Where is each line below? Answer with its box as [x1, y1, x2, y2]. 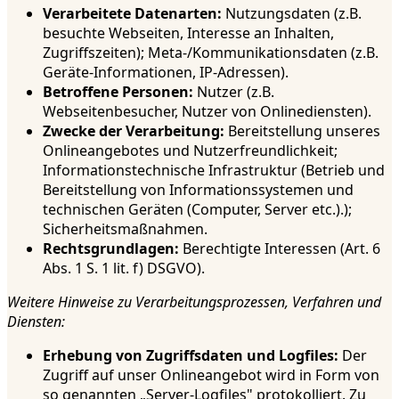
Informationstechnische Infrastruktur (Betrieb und [43, 159, 385, 180]
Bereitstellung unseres [224, 120, 380, 141]
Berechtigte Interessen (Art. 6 [179, 238, 380, 258]
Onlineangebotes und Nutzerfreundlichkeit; [43, 140, 338, 160]
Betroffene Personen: [43, 81, 193, 102]
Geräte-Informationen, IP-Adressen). [43, 61, 289, 82]
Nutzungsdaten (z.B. [222, 3, 362, 23]
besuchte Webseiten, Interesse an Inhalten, [43, 22, 334, 43]
